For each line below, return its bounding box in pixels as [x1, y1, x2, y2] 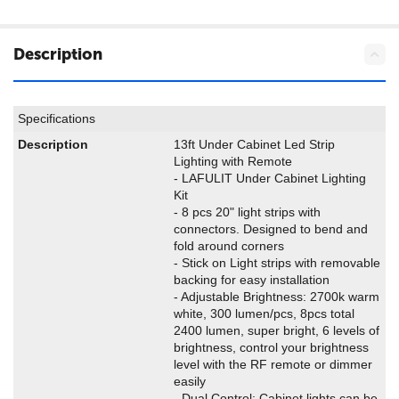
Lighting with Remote [174, 154, 292, 168]
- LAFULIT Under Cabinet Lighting [174, 171, 366, 185]
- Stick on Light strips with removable [174, 256, 380, 270]
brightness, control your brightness [174, 340, 369, 354]
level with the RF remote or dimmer [174, 357, 372, 371]
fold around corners [174, 239, 284, 253]
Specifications [18, 111, 95, 126]
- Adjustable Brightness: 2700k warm [174, 289, 379, 304]
